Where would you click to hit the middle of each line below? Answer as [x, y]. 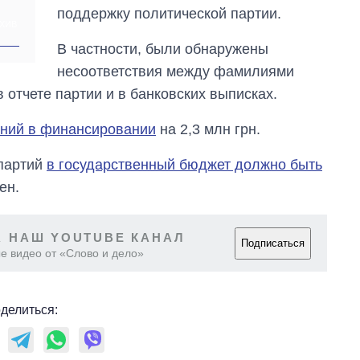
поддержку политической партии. [170, 14]
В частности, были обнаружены [163, 49]
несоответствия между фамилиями [176, 72]
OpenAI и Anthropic [292, 10]
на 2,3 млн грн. [208, 130]
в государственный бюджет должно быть [184, 165]
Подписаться [273, 243]
